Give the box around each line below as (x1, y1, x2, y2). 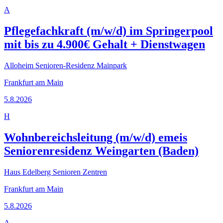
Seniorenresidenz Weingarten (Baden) (4, 144, 199, 157)
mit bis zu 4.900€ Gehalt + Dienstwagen (4, 38, 205, 51)
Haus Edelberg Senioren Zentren (4, 167, 107, 176)
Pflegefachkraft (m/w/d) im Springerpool (4, 24, 213, 38)
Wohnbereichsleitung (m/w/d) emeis (4, 130, 187, 144)
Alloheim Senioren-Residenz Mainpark (4, 61, 127, 70)
